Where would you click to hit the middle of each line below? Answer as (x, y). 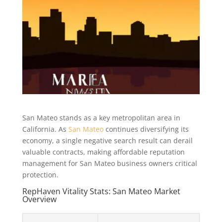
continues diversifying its (146, 129)
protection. (40, 175)
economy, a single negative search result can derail (107, 141)
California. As (45, 129)
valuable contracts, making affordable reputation (103, 152)
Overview (39, 199)
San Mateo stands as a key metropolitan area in (101, 118)
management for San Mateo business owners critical (110, 164)
